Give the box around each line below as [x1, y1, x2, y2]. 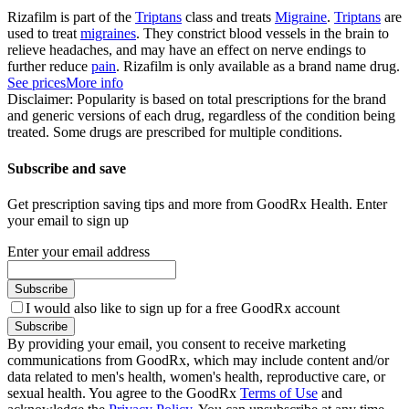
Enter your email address [7, 243, 150, 259]
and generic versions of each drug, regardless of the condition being [7, 108, 395, 124]
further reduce [7, 58, 91, 75]
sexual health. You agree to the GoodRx [7, 384, 240, 401]
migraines [80, 26, 136, 42]
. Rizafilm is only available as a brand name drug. [116, 58, 400, 75]
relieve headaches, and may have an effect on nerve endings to [7, 42, 366, 58]
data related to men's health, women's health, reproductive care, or [7, 368, 385, 384]
